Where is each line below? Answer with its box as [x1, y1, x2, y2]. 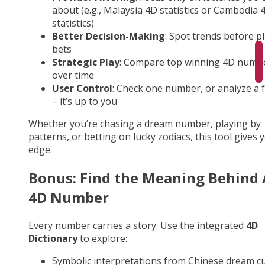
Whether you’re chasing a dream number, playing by [28, 117, 261, 131]
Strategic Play [52, 56, 119, 69]
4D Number [28, 188, 109, 208]
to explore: [77, 232, 127, 245]
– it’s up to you [52, 95, 117, 108]
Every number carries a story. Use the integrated [28, 219, 246, 232]
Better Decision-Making [52, 30, 165, 43]
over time [52, 69, 94, 82]
